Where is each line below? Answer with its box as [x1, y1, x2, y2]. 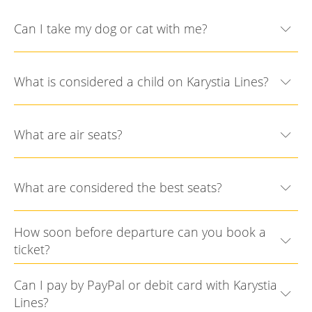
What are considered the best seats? [14, 179, 222, 196]
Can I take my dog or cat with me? [14, 20, 208, 38]
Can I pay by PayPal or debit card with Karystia [14, 276, 277, 293]
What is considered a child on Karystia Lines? [14, 73, 269, 91]
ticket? [14, 240, 50, 258]
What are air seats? [14, 126, 123, 143]
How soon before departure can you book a [14, 223, 266, 240]
